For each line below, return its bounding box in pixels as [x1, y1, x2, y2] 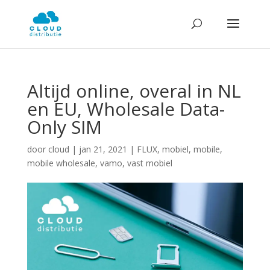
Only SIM [27, 115, 102, 139]
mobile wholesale [27, 157, 95, 169]
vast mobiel [127, 157, 172, 169]
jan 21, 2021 [78, 143, 127, 155]
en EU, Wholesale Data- [27, 96, 225, 121]
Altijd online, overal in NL [27, 78, 241, 103]
